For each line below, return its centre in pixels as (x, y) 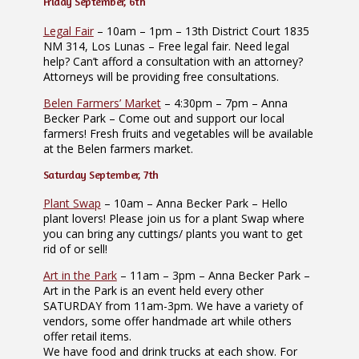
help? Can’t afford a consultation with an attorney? (173, 61)
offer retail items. (87, 337)
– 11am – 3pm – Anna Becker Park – (213, 276)
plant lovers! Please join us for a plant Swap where (173, 219)
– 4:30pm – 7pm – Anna (224, 103)
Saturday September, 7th (101, 174)
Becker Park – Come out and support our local (163, 118)
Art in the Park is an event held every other (153, 291)
